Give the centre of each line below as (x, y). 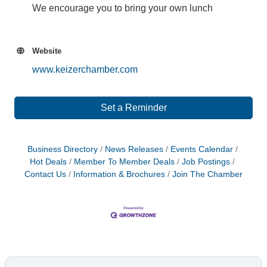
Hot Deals (48, 162)
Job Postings (206, 162)
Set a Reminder (133, 108)
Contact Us (45, 174)
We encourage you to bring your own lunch (122, 8)
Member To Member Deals (124, 162)
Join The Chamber (207, 174)
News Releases (134, 149)
